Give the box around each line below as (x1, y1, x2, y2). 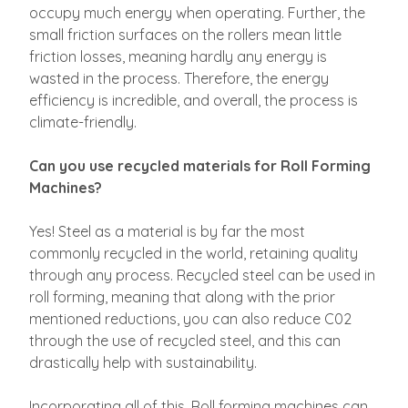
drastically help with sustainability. (29, 353, 257, 372)
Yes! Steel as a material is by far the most (29, 222, 305, 240)
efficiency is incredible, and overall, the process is (29, 91, 358, 109)
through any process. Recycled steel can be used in (29, 266, 375, 284)
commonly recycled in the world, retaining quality (29, 244, 358, 262)
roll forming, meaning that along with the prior (29, 288, 335, 306)
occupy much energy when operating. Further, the (29, 4, 365, 22)
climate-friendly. (29, 113, 137, 131)
